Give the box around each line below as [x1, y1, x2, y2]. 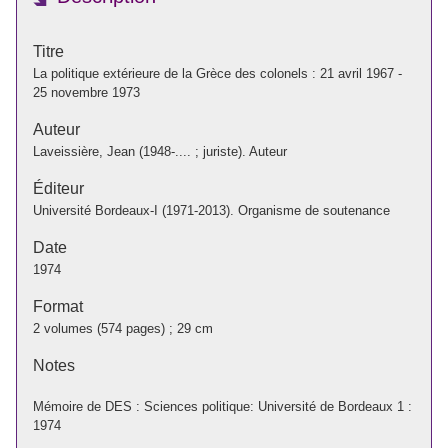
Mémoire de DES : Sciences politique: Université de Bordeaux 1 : [33, 398, 412, 414]
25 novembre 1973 [33, 84, 140, 100]
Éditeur [33, 179, 84, 197]
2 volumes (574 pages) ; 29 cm [33, 320, 213, 336]
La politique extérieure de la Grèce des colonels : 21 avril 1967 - [33, 65, 402, 81]
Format [33, 297, 83, 315]
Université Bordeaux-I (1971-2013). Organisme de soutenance [33, 202, 390, 218]
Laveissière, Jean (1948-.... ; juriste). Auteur [33, 143, 287, 159]
